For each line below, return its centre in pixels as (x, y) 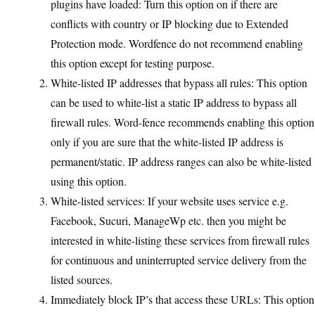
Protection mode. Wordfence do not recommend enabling (177, 43)
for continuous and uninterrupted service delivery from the (179, 260)
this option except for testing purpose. (133, 63)
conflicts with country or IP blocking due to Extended (169, 24)
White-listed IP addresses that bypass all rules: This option (179, 83)
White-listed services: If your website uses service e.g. (169, 201)
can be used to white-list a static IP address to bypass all (174, 102)
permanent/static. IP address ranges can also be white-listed (181, 161)
